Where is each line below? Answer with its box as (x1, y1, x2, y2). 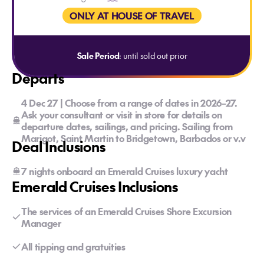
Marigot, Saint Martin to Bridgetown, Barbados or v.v (21, 131, 246, 144)
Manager (21, 216, 61, 229)
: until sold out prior (119, 49, 187, 61)
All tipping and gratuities (21, 240, 126, 253)
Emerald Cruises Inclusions (12, 176, 178, 196)
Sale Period (77, 49, 120, 61)
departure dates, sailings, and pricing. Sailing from (21, 120, 233, 133)
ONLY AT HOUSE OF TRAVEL (70, 9, 194, 22)
